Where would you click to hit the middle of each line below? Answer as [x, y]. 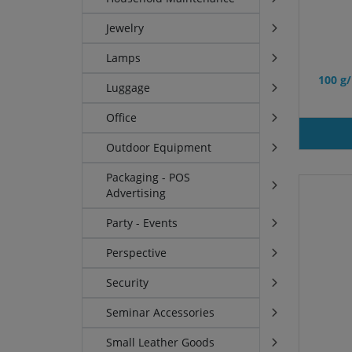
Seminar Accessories [161, 313]
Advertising [136, 193]
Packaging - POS [148, 178]
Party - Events [142, 223]
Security [128, 283]
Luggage [128, 88]
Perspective [137, 253]
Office [122, 118]
